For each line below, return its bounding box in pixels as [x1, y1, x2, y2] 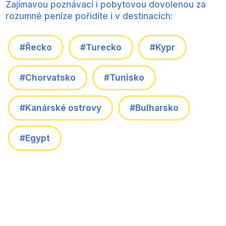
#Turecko [80, 42, 122, 52]
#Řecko [20, 42, 52, 52]
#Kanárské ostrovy [20, 102, 101, 113]
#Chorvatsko [20, 72, 76, 83]
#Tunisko [104, 72, 144, 83]
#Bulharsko [130, 102, 179, 113]
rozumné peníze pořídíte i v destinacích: [6, 11, 173, 21]
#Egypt [20, 133, 50, 143]
